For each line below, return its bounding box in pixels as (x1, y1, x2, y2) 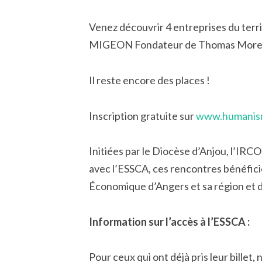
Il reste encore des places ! (89, 73, 210, 87)
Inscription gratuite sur (89, 109, 196, 122)
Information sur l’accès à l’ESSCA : (89, 215, 250, 228)
